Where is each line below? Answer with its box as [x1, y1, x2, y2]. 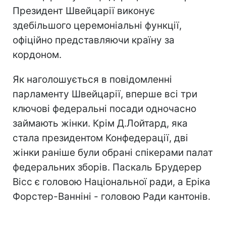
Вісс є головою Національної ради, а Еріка [13, 176, 210, 188]
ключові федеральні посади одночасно [13, 102, 196, 115]
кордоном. [13, 48, 62, 61]
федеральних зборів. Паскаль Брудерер [13, 161, 202, 173]
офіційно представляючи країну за [13, 34, 175, 46]
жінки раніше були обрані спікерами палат [13, 146, 213, 158]
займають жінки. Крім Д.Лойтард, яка [13, 117, 188, 129]
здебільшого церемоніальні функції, [13, 19, 182, 31]
